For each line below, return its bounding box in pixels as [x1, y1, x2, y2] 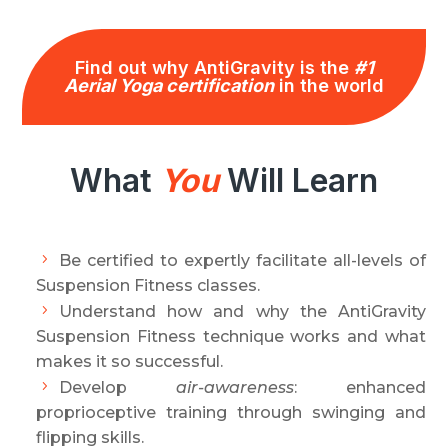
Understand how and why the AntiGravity [59, 302, 426, 321]
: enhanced [294, 378, 426, 397]
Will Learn [219, 161, 378, 200]
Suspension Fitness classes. [36, 276, 261, 295]
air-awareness [176, 378, 294, 397]
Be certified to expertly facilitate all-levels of [59, 251, 426, 270]
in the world [274, 75, 384, 96]
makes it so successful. [36, 352, 224, 371]
